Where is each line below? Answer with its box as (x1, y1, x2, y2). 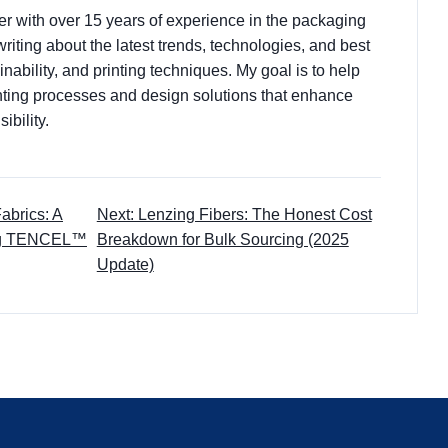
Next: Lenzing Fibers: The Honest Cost (96, 206, 372, 223)
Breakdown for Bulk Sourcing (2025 (96, 231, 349, 248)
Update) (96, 256, 154, 273)
